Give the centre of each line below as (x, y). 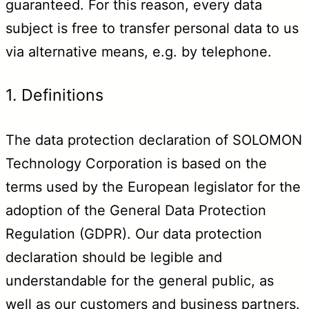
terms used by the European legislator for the (153, 187)
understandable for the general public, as (140, 280)
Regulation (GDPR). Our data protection (134, 233)
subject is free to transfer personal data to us (152, 28)
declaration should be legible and (114, 257)
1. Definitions (54, 95)
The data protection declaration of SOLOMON (154, 140)
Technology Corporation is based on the (136, 163)
